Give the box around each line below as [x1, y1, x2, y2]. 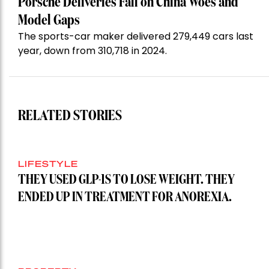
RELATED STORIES [18, 109, 122, 124]
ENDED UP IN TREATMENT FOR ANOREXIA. [18, 191, 232, 205]
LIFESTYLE [18, 158, 78, 169]
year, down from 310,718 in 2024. [18, 44, 167, 58]
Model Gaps [18, 13, 80, 28]
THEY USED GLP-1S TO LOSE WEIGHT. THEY [18, 174, 235, 187]
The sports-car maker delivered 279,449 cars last [18, 29, 253, 44]
